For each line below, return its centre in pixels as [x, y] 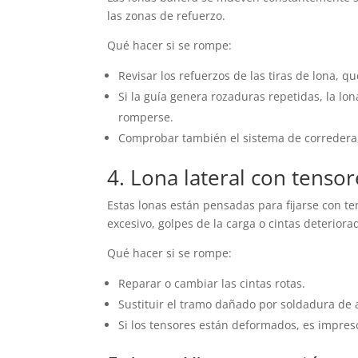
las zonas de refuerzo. [167, 16]
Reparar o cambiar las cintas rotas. [212, 284]
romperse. [146, 117]
